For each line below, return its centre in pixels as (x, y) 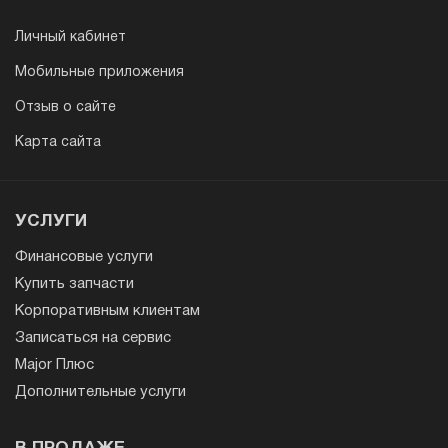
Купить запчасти (74, 284)
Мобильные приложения (99, 73)
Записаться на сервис (93, 338)
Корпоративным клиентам (107, 311)
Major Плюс (54, 365)
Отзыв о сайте (65, 108)
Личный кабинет (70, 38)
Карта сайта (58, 143)
